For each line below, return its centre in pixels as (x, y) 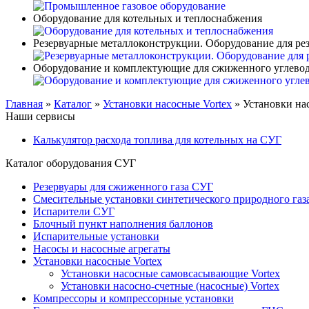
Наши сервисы (40, 116)
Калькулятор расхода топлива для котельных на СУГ (157, 139)
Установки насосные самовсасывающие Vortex (170, 273)
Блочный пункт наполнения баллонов (123, 223)
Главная (24, 103)
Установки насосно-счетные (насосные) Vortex (170, 286)
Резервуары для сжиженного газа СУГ (123, 186)
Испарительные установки (96, 236)
